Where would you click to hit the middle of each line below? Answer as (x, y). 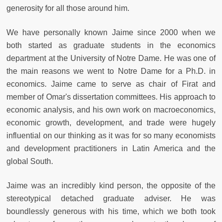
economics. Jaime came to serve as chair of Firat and (111, 84)
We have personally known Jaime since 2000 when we (111, 33)
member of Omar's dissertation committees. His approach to (111, 97)
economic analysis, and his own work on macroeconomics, (111, 110)
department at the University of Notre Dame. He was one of (111, 58)
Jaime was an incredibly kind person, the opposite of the (111, 186)
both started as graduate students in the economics (111, 46)
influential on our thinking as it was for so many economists (111, 136)
